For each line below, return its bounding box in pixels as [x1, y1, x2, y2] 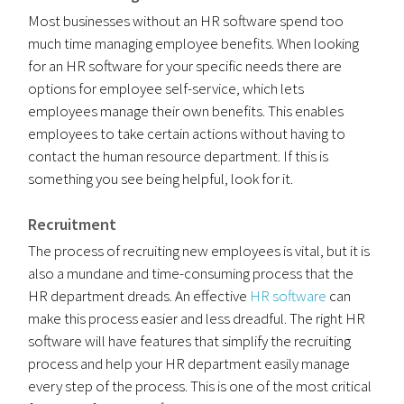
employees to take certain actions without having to [28, 124, 346, 143]
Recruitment [28, 214, 117, 234]
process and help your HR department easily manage [28, 353, 351, 373]
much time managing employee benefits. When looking [28, 33, 360, 53]
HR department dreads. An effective [28, 286, 251, 306]
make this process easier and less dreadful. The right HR [28, 308, 366, 328]
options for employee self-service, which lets [28, 78, 305, 98]
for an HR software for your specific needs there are [28, 56, 343, 76]
